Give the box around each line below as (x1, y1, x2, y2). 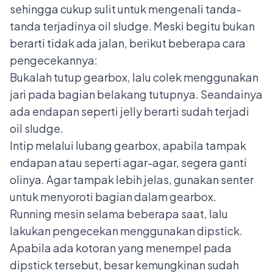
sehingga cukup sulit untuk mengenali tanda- (10, 1, 241, 16)
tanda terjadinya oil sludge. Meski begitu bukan (10, 18, 255, 33)
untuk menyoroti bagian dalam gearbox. (10, 189, 216, 204)
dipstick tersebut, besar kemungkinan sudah (10, 257, 239, 272)
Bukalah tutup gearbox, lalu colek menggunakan (10, 69, 258, 84)
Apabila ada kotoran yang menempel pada (10, 240, 232, 255)
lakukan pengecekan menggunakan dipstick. (10, 223, 243, 238)
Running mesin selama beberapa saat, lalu (10, 206, 228, 221)
